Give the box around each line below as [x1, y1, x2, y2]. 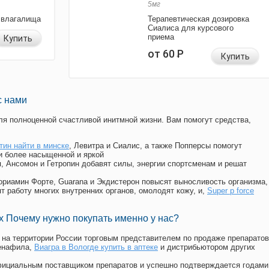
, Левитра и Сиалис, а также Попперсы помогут [69, 141, 242, 151]
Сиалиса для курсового [148, 23, 234, 33]
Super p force [207, 186, 254, 196]
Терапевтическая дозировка [148, 14, 249, 24]
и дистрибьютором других [158, 243, 255, 252]
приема [148, 32, 174, 42]
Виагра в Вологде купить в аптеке [34, 243, 158, 252]
